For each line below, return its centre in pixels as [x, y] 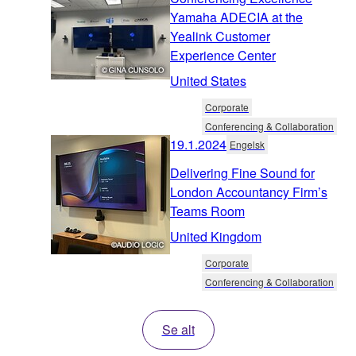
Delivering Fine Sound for [242, 172]
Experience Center [223, 55]
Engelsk [247, 144]
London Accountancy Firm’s [249, 192]
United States [208, 80]
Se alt [178, 329]
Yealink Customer [220, 36]
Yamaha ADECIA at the [236, 17]
